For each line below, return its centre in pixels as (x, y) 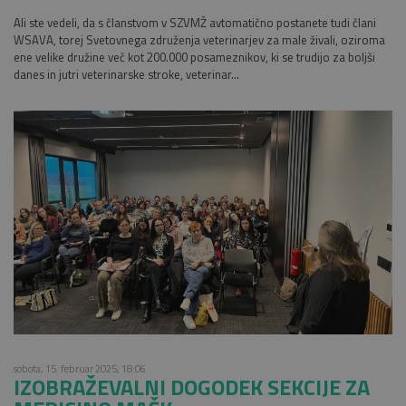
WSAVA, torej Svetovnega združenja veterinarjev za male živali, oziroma (199, 39)
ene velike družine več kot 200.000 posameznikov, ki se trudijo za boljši (194, 57)
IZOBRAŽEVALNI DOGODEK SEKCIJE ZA (192, 387)
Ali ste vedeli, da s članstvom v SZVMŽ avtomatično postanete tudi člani (195, 22)
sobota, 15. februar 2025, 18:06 (80, 368)
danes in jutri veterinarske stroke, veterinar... (126, 74)
